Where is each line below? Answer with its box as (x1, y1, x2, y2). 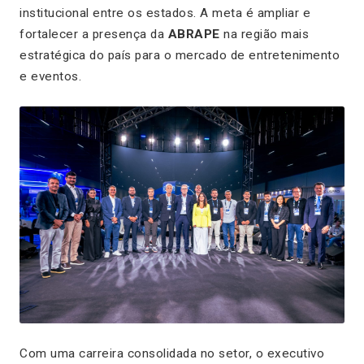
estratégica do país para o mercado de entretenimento (19, 47, 340, 63)
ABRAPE (167, 26, 220, 41)
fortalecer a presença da (19, 26, 168, 41)
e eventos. (19, 68, 81, 84)
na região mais (219, 26, 309, 41)
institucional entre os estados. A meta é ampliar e (19, 5, 310, 20)
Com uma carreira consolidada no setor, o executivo (19, 345, 324, 361)
